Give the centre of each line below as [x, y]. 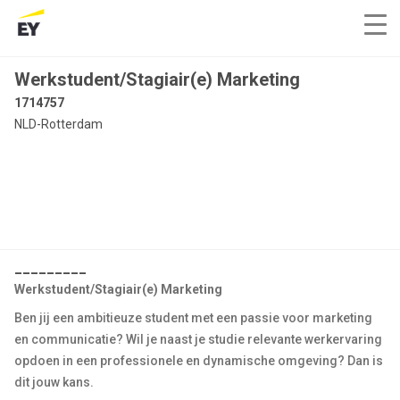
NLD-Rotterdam [58, 124]
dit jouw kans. [54, 382]
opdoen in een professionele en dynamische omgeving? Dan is [199, 361]
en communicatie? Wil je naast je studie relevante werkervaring [198, 339]
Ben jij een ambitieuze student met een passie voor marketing [193, 318]
